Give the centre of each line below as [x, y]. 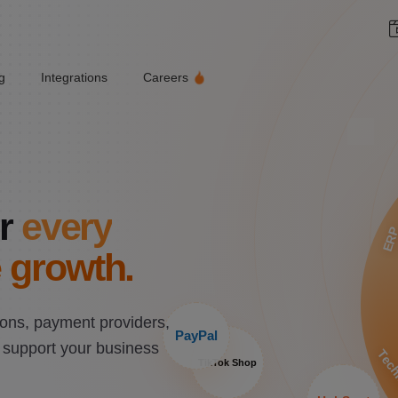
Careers [166, 77]
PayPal [196, 335]
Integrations [74, 77]
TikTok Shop [227, 362]
